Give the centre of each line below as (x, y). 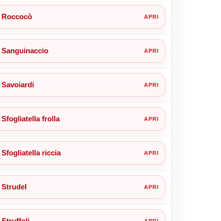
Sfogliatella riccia (31, 152)
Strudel (14, 186)
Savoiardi (18, 84)
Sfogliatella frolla (30, 118)
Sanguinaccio (25, 50)
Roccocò (17, 16)
